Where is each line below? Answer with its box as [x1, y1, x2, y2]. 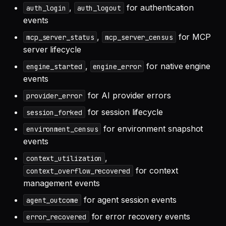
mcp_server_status [26, 32, 94, 42]
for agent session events [81, 194, 177, 205]
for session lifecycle [85, 106, 163, 117]
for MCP [176, 31, 211, 42]
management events [23, 178, 100, 188]
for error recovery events [89, 211, 190, 221]
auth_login [26, 3, 67, 13]
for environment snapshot [101, 123, 203, 134]
